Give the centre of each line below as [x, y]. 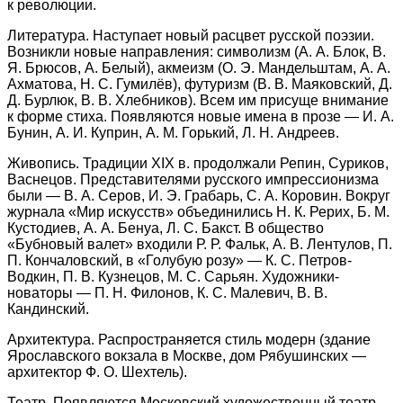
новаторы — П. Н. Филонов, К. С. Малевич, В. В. [167, 292]
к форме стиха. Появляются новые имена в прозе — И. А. [201, 116]
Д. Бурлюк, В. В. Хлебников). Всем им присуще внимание [198, 100]
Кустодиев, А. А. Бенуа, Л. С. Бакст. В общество [166, 228]
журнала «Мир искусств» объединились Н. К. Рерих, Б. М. [198, 211]
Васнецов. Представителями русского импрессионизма [193, 179]
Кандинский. [48, 309]
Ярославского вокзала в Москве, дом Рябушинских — [187, 355]
